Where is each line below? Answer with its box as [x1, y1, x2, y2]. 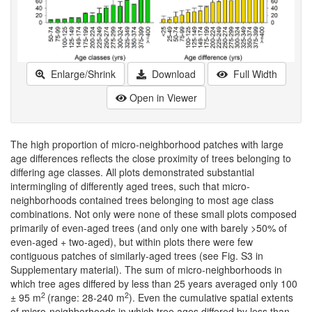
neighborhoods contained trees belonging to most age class [10, 193, 274, 208]
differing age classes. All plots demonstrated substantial [10, 165, 254, 180]
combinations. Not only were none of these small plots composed [10, 207, 297, 221]
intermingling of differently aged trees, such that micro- [10, 179, 250, 194]
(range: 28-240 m [47, 290, 125, 305]
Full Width [230, 67, 277, 81]
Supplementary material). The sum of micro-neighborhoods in [10, 263, 282, 277]
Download [148, 67, 196, 81]
